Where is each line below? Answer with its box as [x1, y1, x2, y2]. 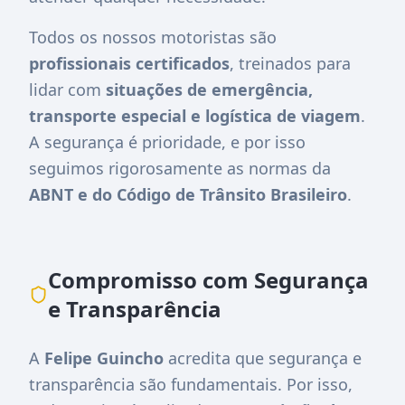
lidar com [29, 78, 106, 100]
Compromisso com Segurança [48, 264, 369, 295]
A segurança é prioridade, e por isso [29, 130, 306, 153]
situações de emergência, [106, 78, 313, 100]
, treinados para [230, 52, 351, 74]
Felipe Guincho [44, 346, 164, 369]
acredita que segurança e [164, 346, 362, 369]
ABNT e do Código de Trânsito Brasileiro [29, 183, 347, 205]
